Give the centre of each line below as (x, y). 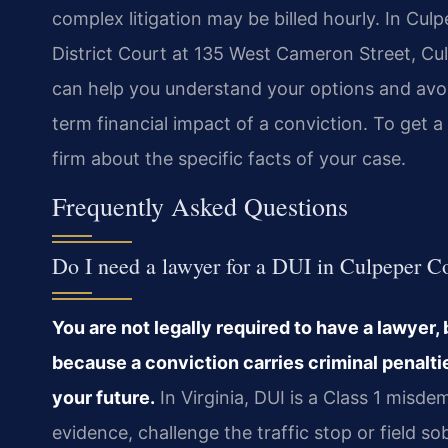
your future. (103, 397)
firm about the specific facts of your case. (229, 159)
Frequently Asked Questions (200, 205)
